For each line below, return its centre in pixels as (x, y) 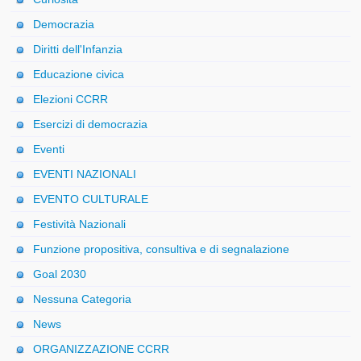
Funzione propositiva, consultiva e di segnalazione (162, 249)
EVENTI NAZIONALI (85, 174)
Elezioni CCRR (71, 100)
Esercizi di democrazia (91, 124)
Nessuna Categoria (83, 299)
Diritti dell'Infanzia (78, 50)
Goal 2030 (60, 274)
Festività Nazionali (80, 224)
